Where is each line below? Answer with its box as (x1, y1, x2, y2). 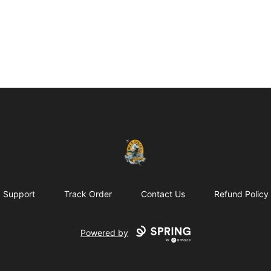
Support (2, 189, 35, 200)
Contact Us (140, 189, 185, 200)
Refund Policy (214, 189, 269, 200)
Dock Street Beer (96, 140, 175, 152)
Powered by (80, 227, 129, 238)
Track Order (64, 189, 112, 200)
